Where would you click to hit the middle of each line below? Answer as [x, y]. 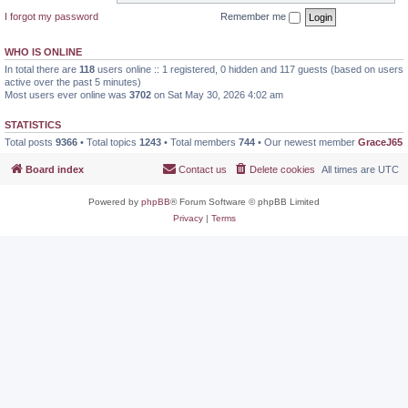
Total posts [30, 142]
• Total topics [108, 142]
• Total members [200, 142]
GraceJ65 [380, 142]
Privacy [188, 218]
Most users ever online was [67, 94]
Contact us [203, 169]
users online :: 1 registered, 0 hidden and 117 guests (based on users [249, 69]
